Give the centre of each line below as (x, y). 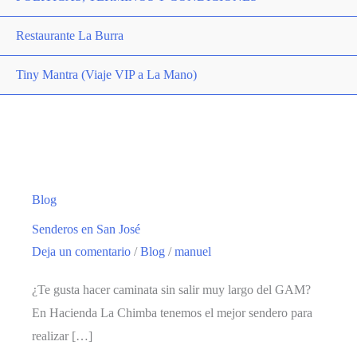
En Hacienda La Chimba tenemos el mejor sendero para (172, 313)
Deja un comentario (81, 251)
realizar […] (62, 336)
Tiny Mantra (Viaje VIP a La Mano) (106, 75)
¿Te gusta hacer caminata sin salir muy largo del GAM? (171, 290)
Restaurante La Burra (70, 35)
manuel (193, 251)
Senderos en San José (86, 229)
